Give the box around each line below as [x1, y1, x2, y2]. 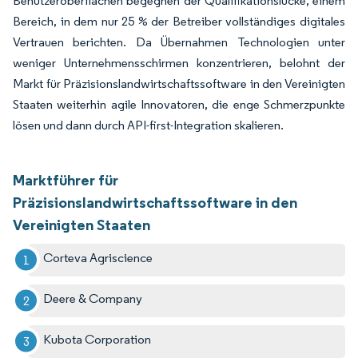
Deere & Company [43, 290, 143, 306]
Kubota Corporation [43, 331, 152, 347]
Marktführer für [13, 169, 118, 189]
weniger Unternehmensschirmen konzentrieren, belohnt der [13, 54, 345, 70]
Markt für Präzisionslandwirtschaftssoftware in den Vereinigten [13, 75, 345, 91]
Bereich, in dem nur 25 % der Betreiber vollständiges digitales [13, 13, 345, 29]
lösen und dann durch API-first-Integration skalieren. [13, 117, 284, 133]
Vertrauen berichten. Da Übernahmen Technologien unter [13, 34, 345, 50]
